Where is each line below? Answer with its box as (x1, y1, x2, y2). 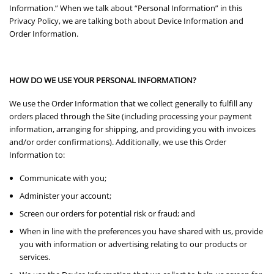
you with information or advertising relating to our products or (20, 238, 248, 250)
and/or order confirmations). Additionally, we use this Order (9, 136, 226, 148)
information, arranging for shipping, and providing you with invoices (9, 124, 256, 135)
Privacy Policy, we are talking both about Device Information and (9, 15, 243, 26)
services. (20, 251, 51, 262)
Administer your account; (20, 190, 112, 201)
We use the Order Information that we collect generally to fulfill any (9, 98, 253, 109)
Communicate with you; (20, 172, 107, 184)
